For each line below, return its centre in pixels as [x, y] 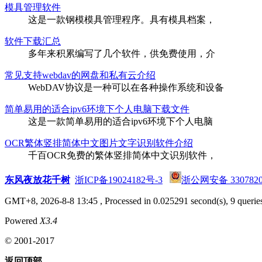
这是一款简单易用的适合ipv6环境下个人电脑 [120, 121]
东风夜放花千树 [37, 180]
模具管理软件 [33, 7]
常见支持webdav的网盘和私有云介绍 [80, 75]
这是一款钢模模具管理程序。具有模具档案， [122, 19]
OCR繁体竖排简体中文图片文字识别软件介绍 [99, 143]
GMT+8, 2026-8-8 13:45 [51, 201]
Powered [22, 220]
